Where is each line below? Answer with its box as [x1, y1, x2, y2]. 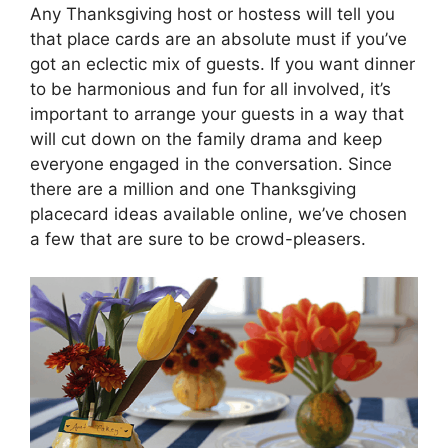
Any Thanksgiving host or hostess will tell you [30, 3, 395, 24]
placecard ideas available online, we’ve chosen [30, 203, 407, 224]
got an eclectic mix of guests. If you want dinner [30, 53, 415, 74]
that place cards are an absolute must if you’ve [30, 28, 407, 49]
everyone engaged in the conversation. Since [30, 153, 392, 174]
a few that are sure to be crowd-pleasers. [30, 228, 366, 249]
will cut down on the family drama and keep [30, 128, 382, 149]
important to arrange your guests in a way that [30, 103, 404, 124]
